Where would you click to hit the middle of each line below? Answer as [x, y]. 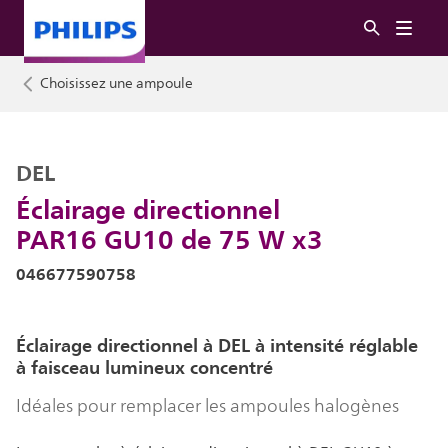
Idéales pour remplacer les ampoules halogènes [207, 406]
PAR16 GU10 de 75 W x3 [169, 239]
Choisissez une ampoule [116, 83]
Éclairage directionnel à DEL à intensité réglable [217, 345]
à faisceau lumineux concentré [144, 367]
